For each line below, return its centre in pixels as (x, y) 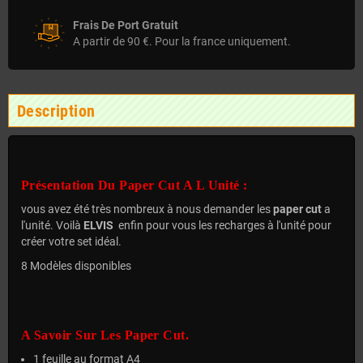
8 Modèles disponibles (76, 265)
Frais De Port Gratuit (126, 25)
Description (56, 111)
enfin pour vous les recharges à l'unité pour (225, 225)
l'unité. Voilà (52, 225)
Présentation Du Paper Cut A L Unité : (135, 185)
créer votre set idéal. (71, 241)
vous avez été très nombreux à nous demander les (147, 209)
